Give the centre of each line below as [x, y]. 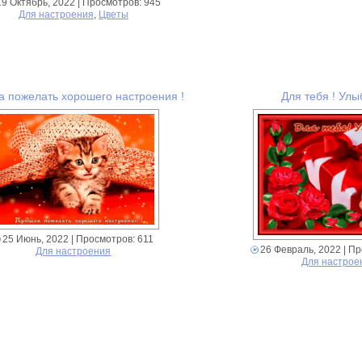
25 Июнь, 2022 [36, 240]
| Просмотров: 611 [112, 240]
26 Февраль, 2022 [301, 250]
